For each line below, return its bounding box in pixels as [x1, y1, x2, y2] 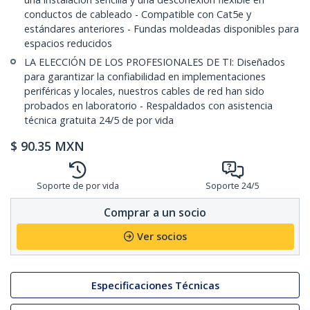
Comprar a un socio [104, 204, 206, 220]
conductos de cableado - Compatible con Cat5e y [24, 8, 251, 21]
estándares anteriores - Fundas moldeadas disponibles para [24, 22, 299, 36]
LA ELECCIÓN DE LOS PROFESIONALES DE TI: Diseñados [24, 55, 285, 69]
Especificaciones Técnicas [91, 278, 219, 292]
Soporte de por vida [36, 180, 119, 192]
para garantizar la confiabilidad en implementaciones [24, 70, 266, 84]
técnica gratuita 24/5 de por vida [24, 113, 174, 127]
